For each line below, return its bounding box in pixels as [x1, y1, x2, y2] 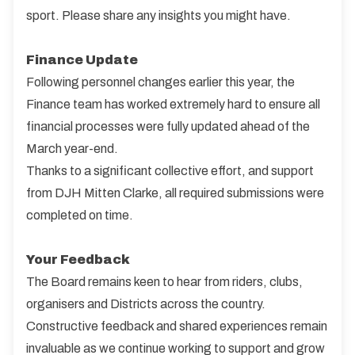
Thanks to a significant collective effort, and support [26, 164, 314, 177]
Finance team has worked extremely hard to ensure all [26, 97, 320, 111]
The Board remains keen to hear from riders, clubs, [26, 275, 303, 288]
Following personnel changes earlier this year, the [26, 75, 295, 89]
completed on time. [26, 208, 133, 222]
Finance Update [26, 53, 138, 67]
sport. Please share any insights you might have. [26, 9, 293, 22]
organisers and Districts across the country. [26, 297, 265, 311]
